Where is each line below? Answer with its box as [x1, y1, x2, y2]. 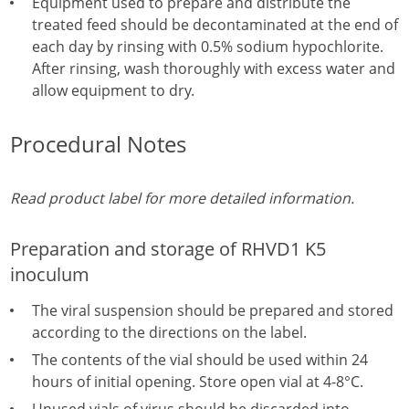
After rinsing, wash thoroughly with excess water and [32, 58, 395, 79]
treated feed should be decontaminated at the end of [32, 15, 398, 35]
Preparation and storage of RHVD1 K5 [10, 236, 326, 261]
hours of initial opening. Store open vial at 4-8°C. [32, 372, 363, 392]
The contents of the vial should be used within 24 [32, 350, 368, 370]
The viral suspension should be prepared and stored [32, 300, 393, 320]
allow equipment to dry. [32, 80, 194, 100]
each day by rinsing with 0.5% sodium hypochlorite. [32, 37, 383, 57]
